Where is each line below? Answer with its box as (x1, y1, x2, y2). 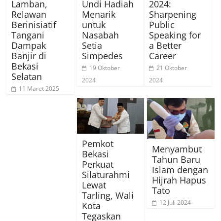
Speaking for (149, 29, 201, 41)
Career (149, 49, 177, 62)
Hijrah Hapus (151, 174, 206, 186)
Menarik (81, 8, 115, 20)
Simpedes (81, 49, 123, 62)
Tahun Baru (151, 153, 200, 165)
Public (149, 18, 175, 31)
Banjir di (11, 49, 47, 62)
